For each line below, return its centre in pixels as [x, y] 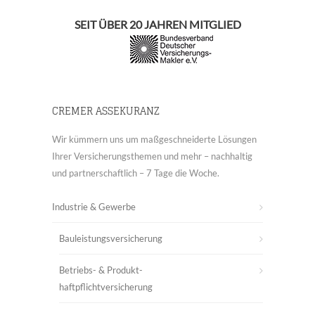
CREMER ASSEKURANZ [106, 111]
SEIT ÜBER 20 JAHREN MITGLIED [157, 24]
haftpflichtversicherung [106, 287]
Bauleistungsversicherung [111, 238]
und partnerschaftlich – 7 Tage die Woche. [136, 173]
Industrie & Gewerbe [94, 207]
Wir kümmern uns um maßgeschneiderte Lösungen [154, 139]
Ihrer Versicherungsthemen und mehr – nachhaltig [152, 156]
